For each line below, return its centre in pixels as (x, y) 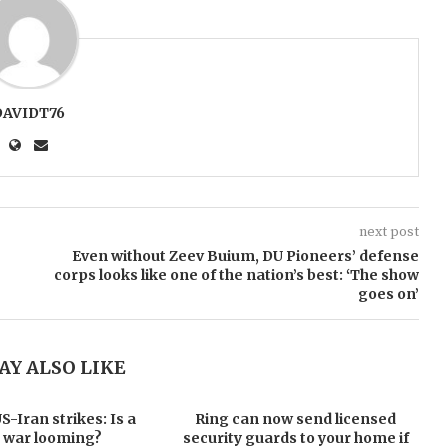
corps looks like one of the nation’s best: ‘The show (236, 275)
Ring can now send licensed (296, 419)
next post (388, 232)
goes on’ (388, 294)
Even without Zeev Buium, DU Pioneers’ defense (245, 256)
